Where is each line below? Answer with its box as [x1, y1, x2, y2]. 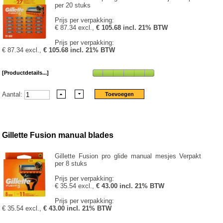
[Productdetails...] [2, 69, 49, 76]
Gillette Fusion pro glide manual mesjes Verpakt [55, 152, 202, 160]
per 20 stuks [55, 1, 91, 9]
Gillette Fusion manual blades [2, 130, 114, 139]
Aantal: [2, 90, 25, 98]
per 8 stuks [55, 160, 88, 168]
